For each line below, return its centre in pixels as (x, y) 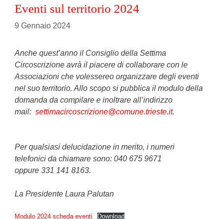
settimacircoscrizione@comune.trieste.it (104, 111)
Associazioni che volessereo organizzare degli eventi (107, 76)
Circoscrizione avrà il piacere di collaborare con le (101, 65)
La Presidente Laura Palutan (64, 194)
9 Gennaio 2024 (43, 25)
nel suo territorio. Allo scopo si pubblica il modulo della (109, 88)
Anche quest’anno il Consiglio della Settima (90, 53)
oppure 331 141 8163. (53, 170)
